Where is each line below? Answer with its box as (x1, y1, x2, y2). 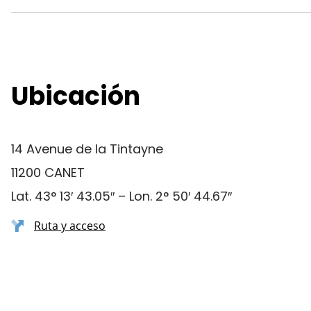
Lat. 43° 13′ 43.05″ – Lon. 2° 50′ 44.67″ (11, 187, 232, 205)
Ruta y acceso (34, 218, 106, 233)
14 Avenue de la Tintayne (11, 140, 163, 158)
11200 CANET (11, 164, 85, 181)
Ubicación (11, 78, 140, 114)
